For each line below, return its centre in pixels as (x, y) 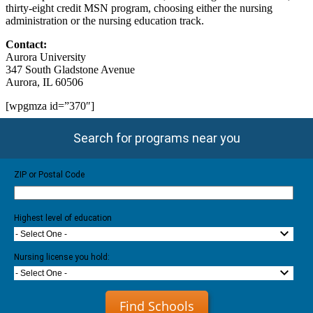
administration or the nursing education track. (105, 20)
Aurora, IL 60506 (44, 82)
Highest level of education (63, 218)
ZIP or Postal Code (49, 174)
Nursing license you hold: (62, 257)
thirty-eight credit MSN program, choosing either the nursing (139, 8)
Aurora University (46, 57)
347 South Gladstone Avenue (70, 69)
